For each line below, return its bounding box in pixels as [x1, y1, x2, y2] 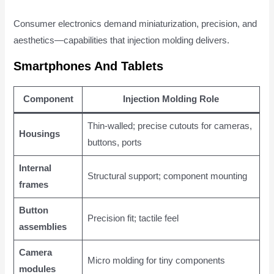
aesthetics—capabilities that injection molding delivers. [13, 35, 230, 46]
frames [18, 179, 48, 190]
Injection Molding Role [123, 94, 220, 104]
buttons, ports [87, 137, 142, 147]
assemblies [18, 221, 67, 232]
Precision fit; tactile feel [87, 213, 179, 223]
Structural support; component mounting [87, 171, 247, 181]
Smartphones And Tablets [13, 59, 164, 73]
